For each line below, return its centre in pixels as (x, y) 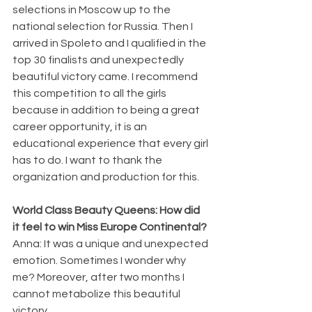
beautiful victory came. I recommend (106, 76)
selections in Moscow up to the (93, 9)
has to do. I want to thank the (88, 160)
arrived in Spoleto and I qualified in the (110, 43)
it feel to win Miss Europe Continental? (110, 227)
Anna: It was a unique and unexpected (111, 243)
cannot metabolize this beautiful (97, 294)
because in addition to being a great (107, 110)
